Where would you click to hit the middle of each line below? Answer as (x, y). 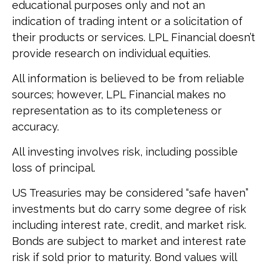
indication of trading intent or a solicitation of (127, 21)
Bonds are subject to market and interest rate (129, 241)
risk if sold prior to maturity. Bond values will (124, 257)
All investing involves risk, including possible (125, 152)
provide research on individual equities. (111, 53)
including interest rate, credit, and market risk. (129, 225)
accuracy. (35, 127)
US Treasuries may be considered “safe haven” (130, 193)
